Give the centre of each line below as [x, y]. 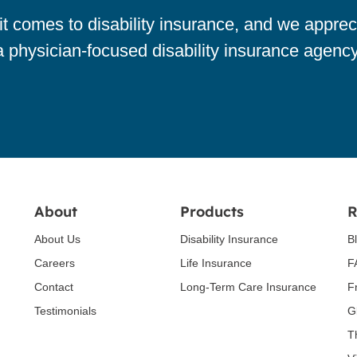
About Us [57, 239]
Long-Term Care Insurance [248, 287]
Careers [54, 263]
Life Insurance [216, 263]
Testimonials [65, 311]
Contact [53, 287]
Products [212, 212]
